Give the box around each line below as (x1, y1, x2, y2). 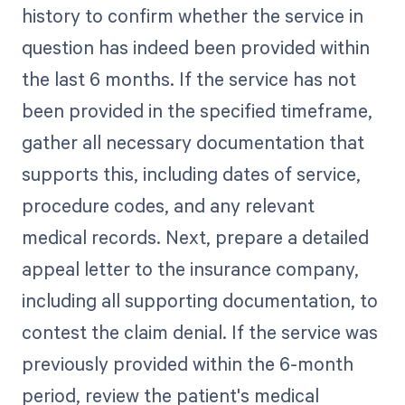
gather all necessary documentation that (21, 128, 364, 155)
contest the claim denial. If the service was (21, 318, 378, 344)
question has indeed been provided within (21, 33, 370, 60)
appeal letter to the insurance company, (21, 255, 359, 281)
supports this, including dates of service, (21, 160, 361, 186)
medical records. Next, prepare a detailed (21, 223, 369, 250)
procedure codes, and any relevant (21, 192, 315, 218)
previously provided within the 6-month (21, 350, 353, 376)
